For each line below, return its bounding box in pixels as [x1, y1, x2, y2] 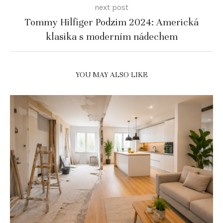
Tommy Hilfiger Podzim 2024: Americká [24, 16, 199, 29]
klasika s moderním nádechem [45, 30, 178, 43]
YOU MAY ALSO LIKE [75, 70, 148, 80]
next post [95, 2, 128, 12]
